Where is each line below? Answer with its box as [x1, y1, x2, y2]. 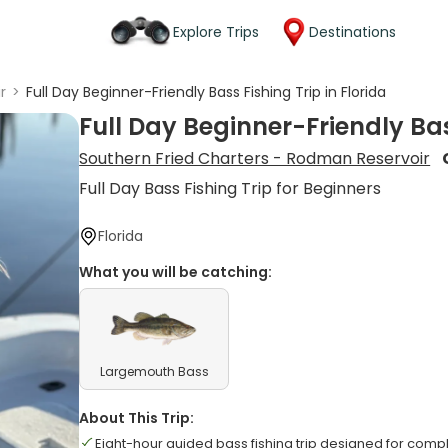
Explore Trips [173, 21, 259, 42]
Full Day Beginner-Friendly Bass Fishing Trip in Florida [26, 82, 387, 102]
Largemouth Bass [99, 363, 209, 380]
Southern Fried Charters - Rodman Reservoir [79, 147, 431, 170]
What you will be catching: [79, 262, 273, 282]
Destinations [309, 21, 396, 42]
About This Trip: [79, 408, 195, 428]
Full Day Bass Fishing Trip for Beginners [79, 177, 382, 200]
